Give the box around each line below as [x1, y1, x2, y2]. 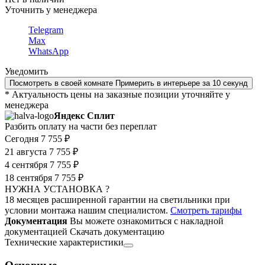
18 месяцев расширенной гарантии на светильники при [5, 195, 230, 205]
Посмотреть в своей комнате [9, 79, 113, 88]
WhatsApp [28, 46, 69, 57]
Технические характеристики [5, 237, 124, 248]
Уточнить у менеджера [5, 5, 97, 15]
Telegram [28, 25, 63, 35]
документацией [5, 227, 67, 237]
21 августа [5, 147, 47, 157]
